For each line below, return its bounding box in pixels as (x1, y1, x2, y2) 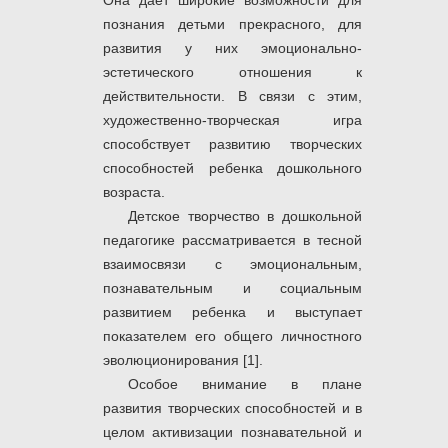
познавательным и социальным (103, 280, 362, 297)
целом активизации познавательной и (103, 424, 362, 441)
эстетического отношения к (103, 64, 362, 81)
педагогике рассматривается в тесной (103, 232, 362, 249)
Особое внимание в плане (128, 376, 362, 393)
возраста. (103, 184, 165, 201)
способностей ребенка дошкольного (103, 160, 362, 177)
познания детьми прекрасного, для (103, 16, 362, 33)
